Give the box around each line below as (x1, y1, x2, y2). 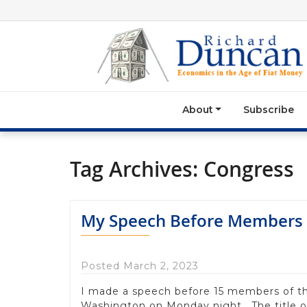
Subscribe (243, 103, 294, 116)
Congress (204, 155, 294, 183)
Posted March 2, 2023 (81, 259, 199, 272)
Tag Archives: (70, 155, 204, 183)
